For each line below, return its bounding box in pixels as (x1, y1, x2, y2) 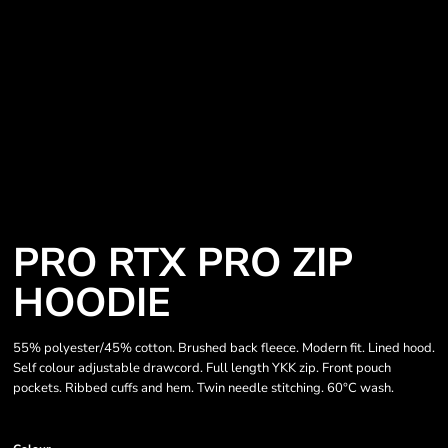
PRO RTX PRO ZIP (13, 236, 353, 290)
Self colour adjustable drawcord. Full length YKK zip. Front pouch (13, 359, 391, 377)
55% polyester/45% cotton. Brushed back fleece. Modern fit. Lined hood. (13, 339, 435, 357)
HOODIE (13, 276, 171, 330)
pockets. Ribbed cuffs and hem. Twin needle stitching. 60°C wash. (13, 379, 394, 397)
